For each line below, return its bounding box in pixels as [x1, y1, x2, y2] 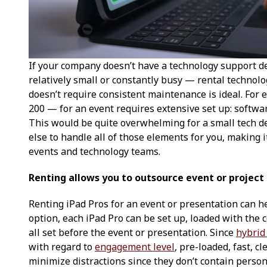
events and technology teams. [29, 144, 160, 158]
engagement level [95, 240, 175, 253]
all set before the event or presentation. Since [29, 225, 236, 239]
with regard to [29, 240, 95, 253]
